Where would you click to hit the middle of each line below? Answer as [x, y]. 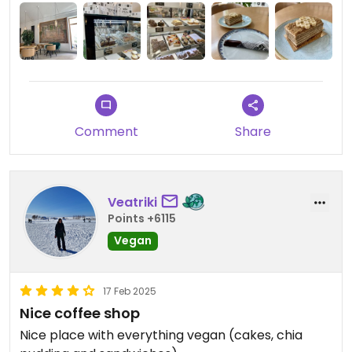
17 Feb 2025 [130, 291]
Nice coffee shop [80, 313]
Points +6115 [142, 218]
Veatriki [132, 202]
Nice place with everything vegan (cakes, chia [161, 335]
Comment [106, 132]
